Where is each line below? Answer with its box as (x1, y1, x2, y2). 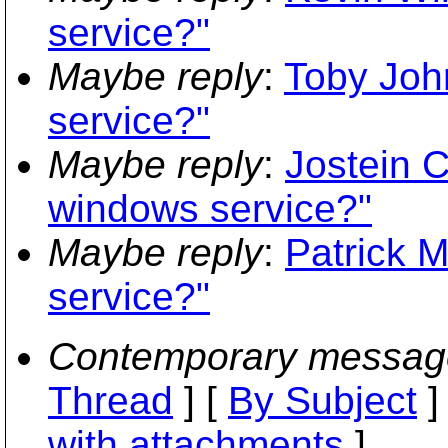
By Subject (228, 379, 417, 422)
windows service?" (48, 187, 372, 230)
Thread (48, 379, 173, 422)
